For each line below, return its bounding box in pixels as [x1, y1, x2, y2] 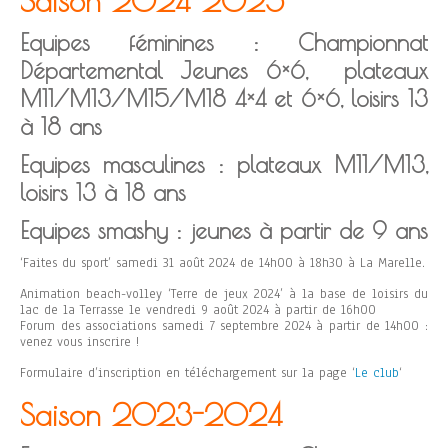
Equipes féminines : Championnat [20, 28, 428, 56]
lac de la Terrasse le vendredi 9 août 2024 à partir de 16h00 [20, 300, 376, 319]
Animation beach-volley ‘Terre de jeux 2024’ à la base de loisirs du [20, 284, 428, 303]
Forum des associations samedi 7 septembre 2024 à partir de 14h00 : [20, 316, 428, 335]
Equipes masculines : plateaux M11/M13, [20, 150, 428, 178]
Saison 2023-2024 [20, 396, 282, 432]
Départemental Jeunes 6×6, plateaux [20, 56, 428, 84]
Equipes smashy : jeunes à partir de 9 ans [20, 216, 428, 244]
